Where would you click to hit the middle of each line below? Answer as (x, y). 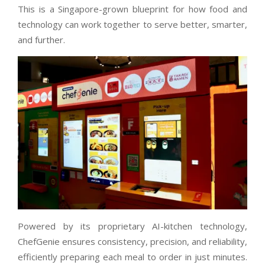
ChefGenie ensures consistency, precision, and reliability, (132, 241)
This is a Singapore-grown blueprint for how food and (132, 9)
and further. (41, 39)
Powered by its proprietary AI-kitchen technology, (132, 226)
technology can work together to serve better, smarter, (132, 24)
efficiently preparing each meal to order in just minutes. (132, 256)
